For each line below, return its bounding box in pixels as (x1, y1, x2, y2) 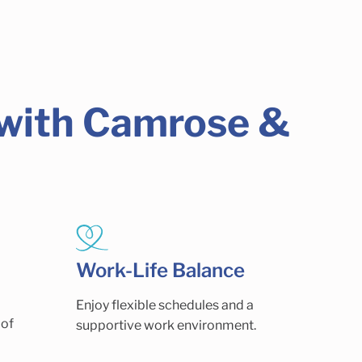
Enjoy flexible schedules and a (76, 297, 255, 314)
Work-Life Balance (76, 258, 246, 282)
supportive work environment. (76, 318, 257, 334)
